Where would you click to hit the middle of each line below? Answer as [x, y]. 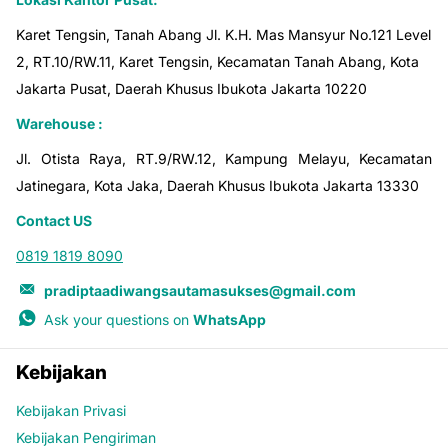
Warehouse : [59, 123]
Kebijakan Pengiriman [86, 437]
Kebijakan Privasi [71, 410]
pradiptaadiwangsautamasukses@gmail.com [200, 290]
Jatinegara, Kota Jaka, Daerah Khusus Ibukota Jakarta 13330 [217, 185]
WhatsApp [229, 319]
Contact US [54, 220]
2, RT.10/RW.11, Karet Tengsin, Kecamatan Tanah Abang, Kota [217, 61]
